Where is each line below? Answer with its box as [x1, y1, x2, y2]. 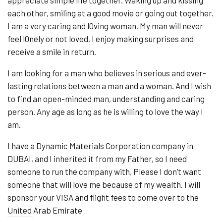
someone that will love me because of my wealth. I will [7, 179, 200, 189]
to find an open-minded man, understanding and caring [7, 93, 205, 104]
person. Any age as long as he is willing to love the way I [7, 106, 203, 116]
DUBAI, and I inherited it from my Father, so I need [7, 153, 187, 164]
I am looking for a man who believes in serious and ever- [7, 67, 206, 78]
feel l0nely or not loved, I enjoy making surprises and [7, 33, 194, 44]
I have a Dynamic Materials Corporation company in [7, 140, 193, 151]
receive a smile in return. [7, 46, 96, 56]
